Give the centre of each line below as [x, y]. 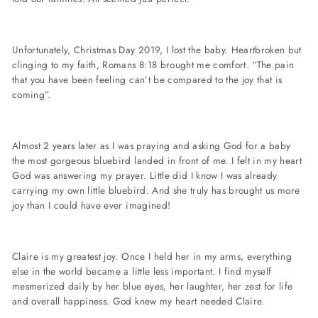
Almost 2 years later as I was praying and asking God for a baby [152, 146]
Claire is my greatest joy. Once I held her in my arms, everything [152, 257]
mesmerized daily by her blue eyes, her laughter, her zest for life [153, 286]
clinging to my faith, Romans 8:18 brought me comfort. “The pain [153, 65]
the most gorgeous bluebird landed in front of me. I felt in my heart [157, 161]
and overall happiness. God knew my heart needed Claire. [138, 301]
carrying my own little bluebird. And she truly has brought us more [156, 191]
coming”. [32, 95]
